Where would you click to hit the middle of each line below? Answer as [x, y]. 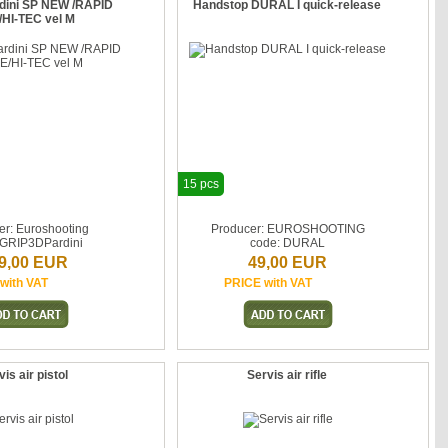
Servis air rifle [286, 375]
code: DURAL [288, 243]
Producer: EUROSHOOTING [287, 229]
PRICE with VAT [267, 283]
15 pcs [201, 184]
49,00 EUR [288, 262]
